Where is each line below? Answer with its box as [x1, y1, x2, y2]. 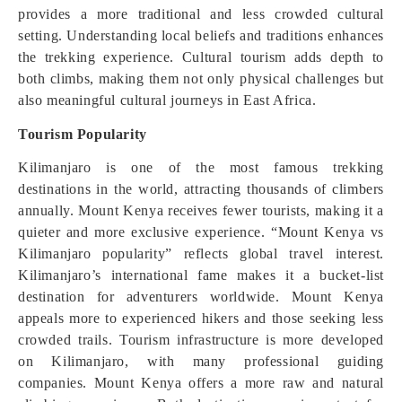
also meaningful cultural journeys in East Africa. [18, 92, 317, 108]
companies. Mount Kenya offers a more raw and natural [18, 375, 384, 390]
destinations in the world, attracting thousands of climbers [18, 181, 384, 197]
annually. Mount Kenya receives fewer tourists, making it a [18, 203, 384, 218]
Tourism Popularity [18, 127, 147, 142]
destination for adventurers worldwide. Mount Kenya [18, 289, 384, 304]
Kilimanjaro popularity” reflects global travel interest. [18, 246, 384, 261]
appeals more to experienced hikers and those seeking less [18, 310, 384, 326]
